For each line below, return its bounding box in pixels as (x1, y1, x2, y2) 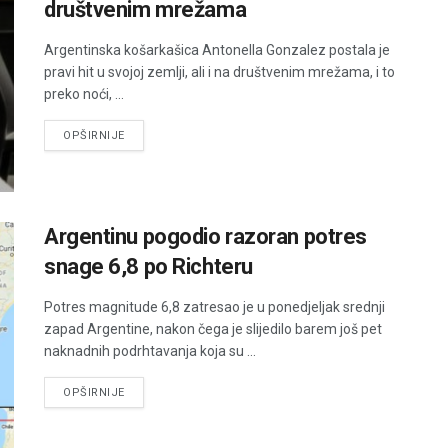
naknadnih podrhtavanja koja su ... (44, 343, 256, 360)
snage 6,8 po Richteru (44, 254, 253, 280)
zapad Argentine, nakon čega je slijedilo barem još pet (44, 321, 382, 338)
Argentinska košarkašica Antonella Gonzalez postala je (44, 41, 390, 58)
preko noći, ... (44, 85, 124, 102)
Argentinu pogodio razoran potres (44, 224, 367, 250)
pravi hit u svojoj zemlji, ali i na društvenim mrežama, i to (44, 63, 395, 80)
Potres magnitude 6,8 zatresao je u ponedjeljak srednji (44, 299, 385, 316)
